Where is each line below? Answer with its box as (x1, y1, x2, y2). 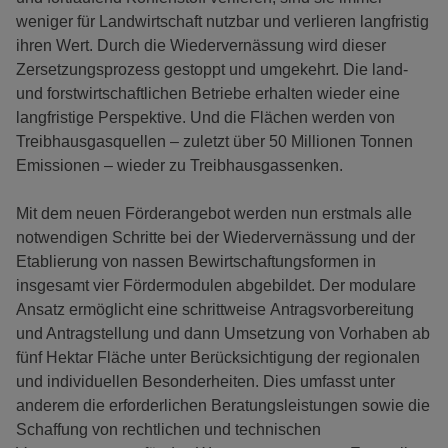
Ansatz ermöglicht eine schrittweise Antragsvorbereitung (16, 301, 414, 319)
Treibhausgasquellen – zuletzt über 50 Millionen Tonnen (16, 133, 413, 151)
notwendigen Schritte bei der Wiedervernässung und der (16, 229, 415, 247)
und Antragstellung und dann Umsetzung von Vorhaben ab (16, 325, 430, 343)
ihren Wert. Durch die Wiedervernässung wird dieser (16, 37, 386, 55)
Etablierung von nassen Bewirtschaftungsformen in (16, 253, 376, 271)
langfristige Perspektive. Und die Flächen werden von (16, 109, 395, 127)
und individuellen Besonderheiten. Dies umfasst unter (16, 373, 395, 391)
